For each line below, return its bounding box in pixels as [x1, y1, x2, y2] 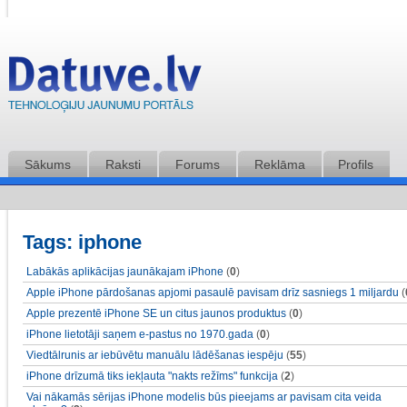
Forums [175, 157, 220, 172]
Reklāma [254, 157, 305, 172]
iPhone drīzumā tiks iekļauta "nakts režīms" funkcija [26, 370, 278, 382]
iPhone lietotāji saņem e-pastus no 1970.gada [26, 328, 253, 341]
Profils [338, 157, 373, 172]
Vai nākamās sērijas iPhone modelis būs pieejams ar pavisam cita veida [26, 391, 382, 403]
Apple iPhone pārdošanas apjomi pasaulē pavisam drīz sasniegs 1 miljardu [26, 286, 399, 299]
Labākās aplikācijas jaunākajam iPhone [26, 265, 223, 278]
